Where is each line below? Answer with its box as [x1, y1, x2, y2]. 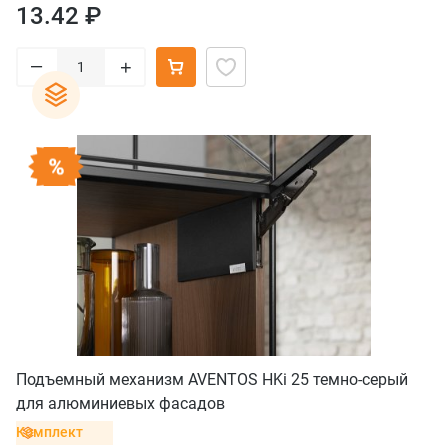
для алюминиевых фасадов [16, 393, 225, 413]
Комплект [16, 424, 83, 441]
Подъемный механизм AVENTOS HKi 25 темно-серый [16, 369, 408, 389]
